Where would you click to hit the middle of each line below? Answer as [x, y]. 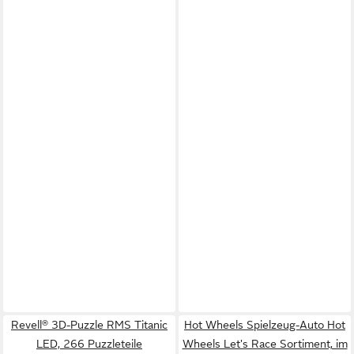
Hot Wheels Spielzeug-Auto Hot [265, 325]
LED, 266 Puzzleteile [89, 344]
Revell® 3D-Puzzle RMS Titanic [89, 325]
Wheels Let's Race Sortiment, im [265, 344]
